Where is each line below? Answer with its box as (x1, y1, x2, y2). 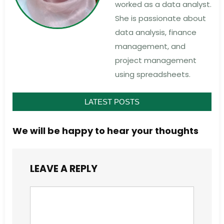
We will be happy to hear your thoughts (12, 124, 198, 137)
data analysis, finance (115, 27, 196, 38)
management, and (115, 41, 185, 52)
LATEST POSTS (84, 97, 139, 106)
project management (115, 55, 196, 66)
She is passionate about (115, 13, 206, 24)
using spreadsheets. (115, 69, 190, 80)
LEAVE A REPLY (30, 162, 97, 176)
